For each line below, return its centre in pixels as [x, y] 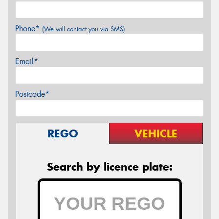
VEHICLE [156, 134]
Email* [27, 62]
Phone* [29, 29]
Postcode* [32, 94]
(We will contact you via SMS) [84, 29]
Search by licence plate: [109, 167]
